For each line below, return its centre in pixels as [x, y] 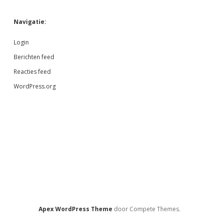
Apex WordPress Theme [76, 209]
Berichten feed [34, 57]
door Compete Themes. [146, 209]
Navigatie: [30, 22]
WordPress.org [35, 87]
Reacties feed [32, 72]
